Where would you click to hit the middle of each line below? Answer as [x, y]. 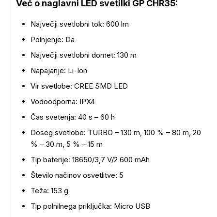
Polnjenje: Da [53, 39]
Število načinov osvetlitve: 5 [77, 175]
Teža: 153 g [49, 191]
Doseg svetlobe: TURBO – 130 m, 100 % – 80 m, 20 [116, 132]
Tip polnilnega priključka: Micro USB [90, 206]
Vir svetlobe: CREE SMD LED [79, 86]
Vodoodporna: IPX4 [63, 101]
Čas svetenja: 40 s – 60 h [73, 117]
